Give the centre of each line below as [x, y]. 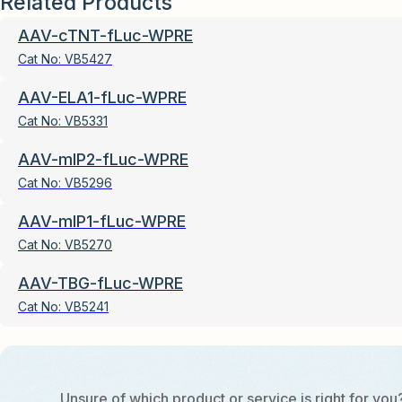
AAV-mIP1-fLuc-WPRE [102, 222]
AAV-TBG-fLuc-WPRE [100, 284]
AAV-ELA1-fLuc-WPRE [102, 98]
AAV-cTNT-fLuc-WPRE [105, 36]
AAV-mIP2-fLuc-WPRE [103, 160]
